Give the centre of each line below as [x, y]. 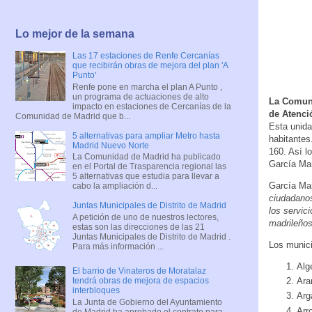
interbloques [96, 291]
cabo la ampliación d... [115, 186]
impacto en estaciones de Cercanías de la [151, 106]
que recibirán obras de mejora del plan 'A [150, 66]
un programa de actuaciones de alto [140, 96]
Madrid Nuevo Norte [110, 145]
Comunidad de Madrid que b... [73, 116]
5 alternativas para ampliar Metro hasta [146, 135]
